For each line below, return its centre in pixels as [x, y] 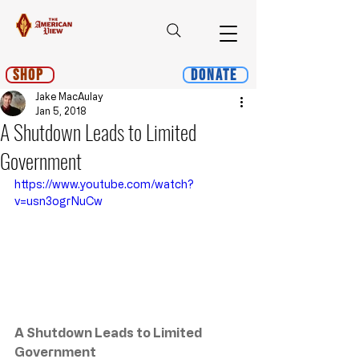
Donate [214, 75]
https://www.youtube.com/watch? [104, 184]
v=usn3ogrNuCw [58, 201]
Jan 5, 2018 [61, 111]
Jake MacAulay [69, 96]
